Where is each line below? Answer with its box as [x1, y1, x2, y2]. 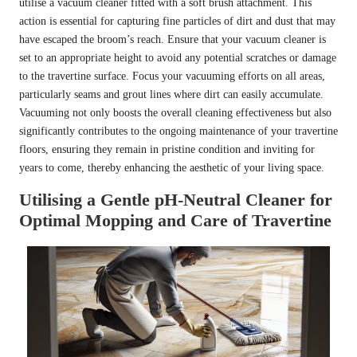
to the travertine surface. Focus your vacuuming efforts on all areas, [19, 69, 325, 82]
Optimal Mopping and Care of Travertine [19, 210, 331, 230]
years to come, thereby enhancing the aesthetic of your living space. [19, 161, 324, 174]
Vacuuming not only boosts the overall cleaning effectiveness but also [19, 106, 331, 119]
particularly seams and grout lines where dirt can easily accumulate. [19, 88, 324, 100]
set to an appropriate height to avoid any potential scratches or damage [19, 51, 336, 64]
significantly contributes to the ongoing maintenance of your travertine [19, 124, 338, 137]
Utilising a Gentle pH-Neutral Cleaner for [19, 189, 332, 210]
